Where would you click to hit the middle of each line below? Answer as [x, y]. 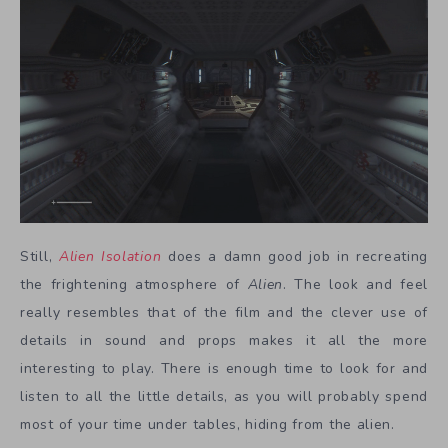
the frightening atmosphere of [134, 285]
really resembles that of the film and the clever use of [224, 313]
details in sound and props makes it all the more [224, 341]
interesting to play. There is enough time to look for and [224, 369]
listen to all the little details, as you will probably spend [224, 397]
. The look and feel [355, 285]
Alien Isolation [110, 257]
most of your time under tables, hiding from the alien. [207, 425]
